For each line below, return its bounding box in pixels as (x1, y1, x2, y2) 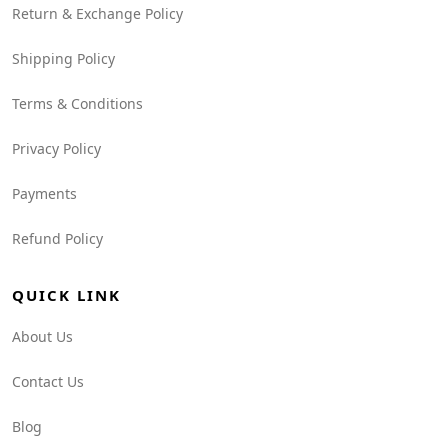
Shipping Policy (12, 49, 115, 68)
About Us (12, 327, 73, 346)
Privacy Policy (12, 139, 101, 158)
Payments (12, 184, 77, 203)
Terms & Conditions (12, 94, 143, 113)
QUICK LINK (12, 285, 121, 305)
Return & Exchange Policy (12, 4, 183, 23)
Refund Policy (12, 229, 103, 248)
